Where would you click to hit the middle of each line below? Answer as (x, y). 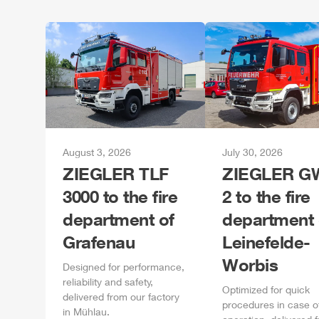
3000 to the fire (120, 196)
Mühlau (90, 312)
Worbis (250, 265)
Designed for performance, (124, 267)
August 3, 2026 (97, 152)
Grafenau (99, 242)
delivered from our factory (121, 297)
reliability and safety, (108, 282)
